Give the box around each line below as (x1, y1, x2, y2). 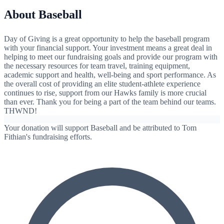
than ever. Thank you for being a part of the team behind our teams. (4, 97, 216, 106)
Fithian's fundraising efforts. (4, 132, 92, 141)
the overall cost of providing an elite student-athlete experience (4, 79, 200, 88)
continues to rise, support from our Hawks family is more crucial (4, 88, 206, 97)
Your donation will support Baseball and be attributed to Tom (4, 123, 196, 132)
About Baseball (4, 7, 82, 21)
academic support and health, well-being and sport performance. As (4, 70, 216, 79)
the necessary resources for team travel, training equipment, (4, 61, 190, 70)
